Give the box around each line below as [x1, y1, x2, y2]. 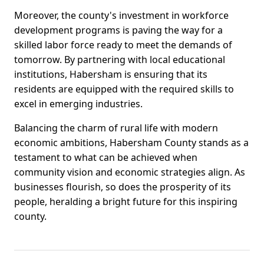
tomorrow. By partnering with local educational [14, 53, 225, 67]
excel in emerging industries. [14, 97, 143, 111]
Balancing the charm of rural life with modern [14, 121, 218, 135]
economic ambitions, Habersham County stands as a [14, 136, 249, 150]
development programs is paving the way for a [14, 24, 223, 37]
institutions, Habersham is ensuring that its [14, 68, 207, 81]
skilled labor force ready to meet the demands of [14, 38, 232, 52]
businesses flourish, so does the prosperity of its [14, 180, 231, 194]
